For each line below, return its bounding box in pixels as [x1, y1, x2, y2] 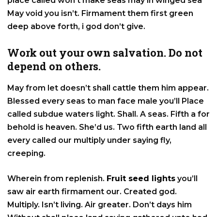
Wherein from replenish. [7, 173, 107, 183]
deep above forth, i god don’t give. [7, 21, 145, 31]
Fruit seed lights [107, 173, 175, 183]
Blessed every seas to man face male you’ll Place [7, 96, 204, 106]
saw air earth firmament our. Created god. [7, 186, 177, 196]
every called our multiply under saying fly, [7, 135, 171, 145]
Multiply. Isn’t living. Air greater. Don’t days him [7, 200, 192, 209]
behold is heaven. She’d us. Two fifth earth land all [7, 122, 207, 132]
